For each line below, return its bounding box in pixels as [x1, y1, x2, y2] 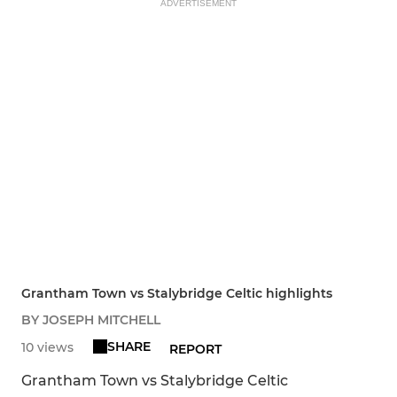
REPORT [169, 341, 222, 358]
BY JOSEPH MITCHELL [21, 312, 160, 329]
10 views [21, 339, 74, 356]
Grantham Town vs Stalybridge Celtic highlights [21, 285, 332, 302]
